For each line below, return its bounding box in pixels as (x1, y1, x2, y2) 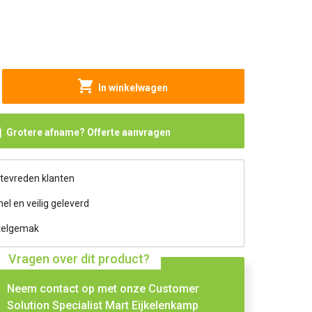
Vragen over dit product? (8, 251, 150, 266)
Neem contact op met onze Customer (7, 282, 200, 295)
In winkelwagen (98, 82, 169, 93)
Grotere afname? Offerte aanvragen (6, 127, 171, 138)
